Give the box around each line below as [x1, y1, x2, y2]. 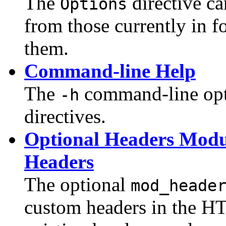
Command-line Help [24, 60, 196, 82]
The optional [24, 174, 131, 196]
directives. [24, 105, 106, 128]
